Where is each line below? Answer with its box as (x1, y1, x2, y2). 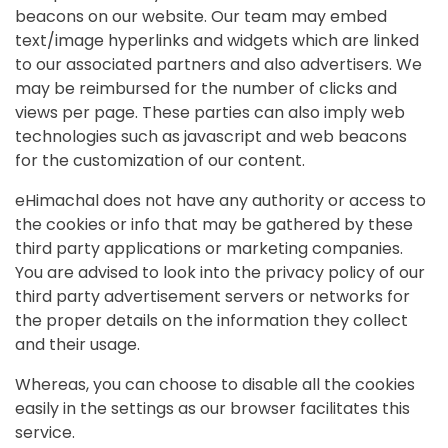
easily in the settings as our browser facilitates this (15, 397, 410, 421)
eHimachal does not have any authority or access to (15, 189, 426, 213)
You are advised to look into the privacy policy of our (15, 261, 425, 285)
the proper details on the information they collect (15, 309, 408, 333)
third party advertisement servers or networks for (15, 285, 410, 309)
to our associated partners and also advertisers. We (15, 53, 422, 77)
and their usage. (15, 333, 140, 357)
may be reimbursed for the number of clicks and (15, 77, 397, 101)
